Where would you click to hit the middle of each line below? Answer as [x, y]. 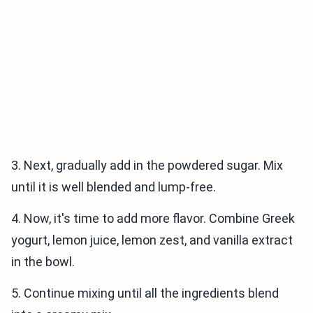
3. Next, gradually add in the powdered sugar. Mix [147, 166]
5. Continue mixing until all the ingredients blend [145, 293]
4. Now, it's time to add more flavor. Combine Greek [153, 219]
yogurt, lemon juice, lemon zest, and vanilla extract [152, 240]
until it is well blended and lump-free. [114, 187]
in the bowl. [43, 262]
